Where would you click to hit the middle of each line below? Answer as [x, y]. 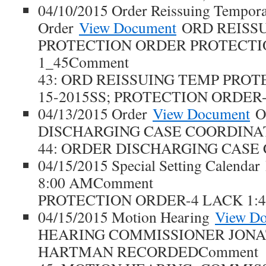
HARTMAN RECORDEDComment [148, 251]
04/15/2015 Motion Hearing [126, 217]
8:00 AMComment [96, 182]
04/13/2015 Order [95, 113]
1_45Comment [83, 62]
